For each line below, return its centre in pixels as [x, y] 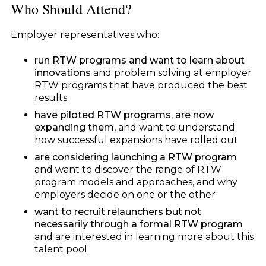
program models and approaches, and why [136, 182]
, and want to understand [174, 127]
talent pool [61, 249]
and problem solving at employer [172, 72]
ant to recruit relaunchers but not [122, 211]
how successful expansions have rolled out [136, 140]
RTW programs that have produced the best [141, 85]
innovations [64, 72]
